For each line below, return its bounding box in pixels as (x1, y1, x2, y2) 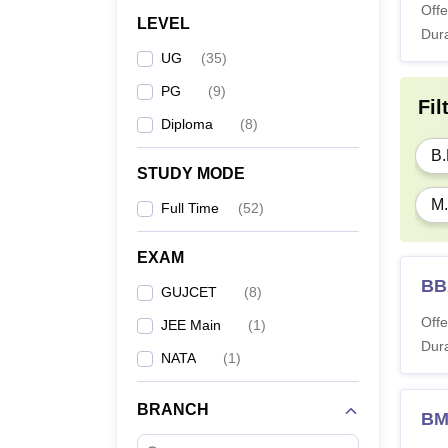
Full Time (161, 200, 219, 216)
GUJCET (161, 284, 217, 300)
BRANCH (137, 401, 209, 418)
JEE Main (161, 317, 221, 333)
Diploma (161, 116, 213, 132)
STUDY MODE (137, 165, 245, 182)
